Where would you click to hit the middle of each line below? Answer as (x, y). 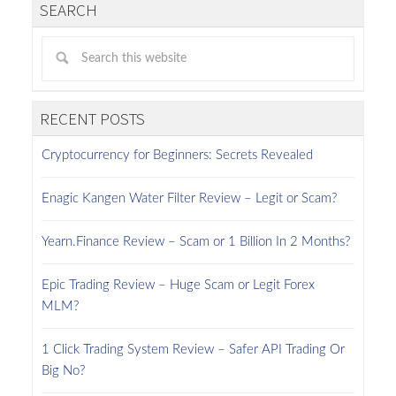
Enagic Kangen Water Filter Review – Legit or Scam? (189, 198)
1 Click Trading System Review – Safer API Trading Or (193, 349)
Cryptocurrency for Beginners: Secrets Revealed (177, 155)
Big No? (63, 370)
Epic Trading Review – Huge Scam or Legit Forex (178, 285)
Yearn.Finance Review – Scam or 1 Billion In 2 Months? (195, 241)
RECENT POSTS (92, 118)
